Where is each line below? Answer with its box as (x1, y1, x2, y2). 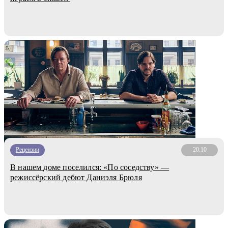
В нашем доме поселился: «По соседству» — (10, 162, 169, 172)
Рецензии (16, 146, 39, 154)
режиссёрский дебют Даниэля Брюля (10, 173, 142, 182)
